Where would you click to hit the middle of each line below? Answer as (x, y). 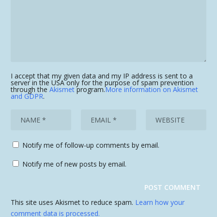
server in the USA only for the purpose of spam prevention (102, 82)
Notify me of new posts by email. (75, 164)
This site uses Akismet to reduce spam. (73, 202)
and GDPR (27, 96)
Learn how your (160, 202)
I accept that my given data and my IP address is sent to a (102, 76)
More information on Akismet (152, 89)
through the (30, 89)
